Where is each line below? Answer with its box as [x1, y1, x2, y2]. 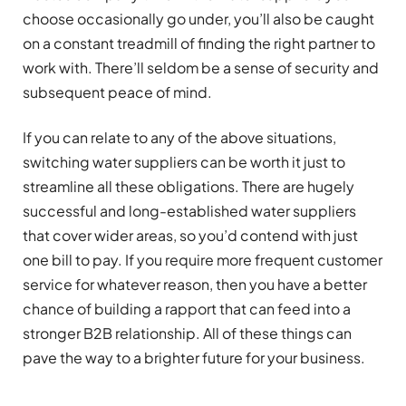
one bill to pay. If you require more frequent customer [23, 249, 382, 269]
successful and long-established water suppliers [23, 200, 356, 220]
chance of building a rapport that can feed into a [23, 298, 351, 318]
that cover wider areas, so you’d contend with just [23, 225, 358, 245]
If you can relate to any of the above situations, [23, 127, 336, 147]
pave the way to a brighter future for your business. [23, 347, 365, 367]
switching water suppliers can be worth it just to [23, 151, 345, 171]
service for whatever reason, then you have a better [23, 274, 367, 294]
